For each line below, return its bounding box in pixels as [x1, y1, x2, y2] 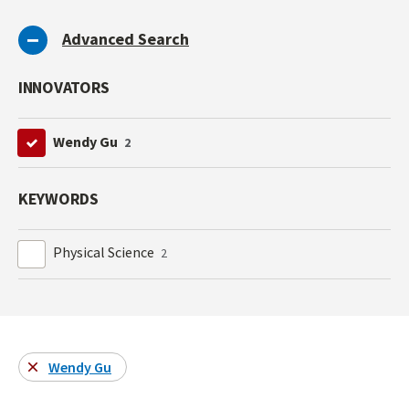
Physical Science [53, 243, 158, 262]
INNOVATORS [18, 77, 110, 99]
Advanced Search [62, 28, 189, 49]
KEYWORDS [18, 188, 99, 210]
